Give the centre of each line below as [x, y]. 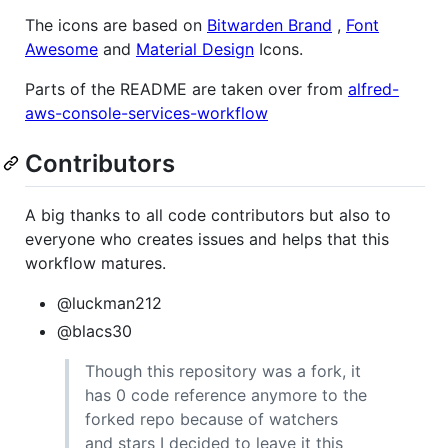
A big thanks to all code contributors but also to [208, 214]
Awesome [61, 48]
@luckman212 [109, 302]
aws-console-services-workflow [146, 112]
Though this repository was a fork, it [223, 370]
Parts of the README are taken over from [186, 88]
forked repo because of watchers [211, 418]
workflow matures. [95, 262]
